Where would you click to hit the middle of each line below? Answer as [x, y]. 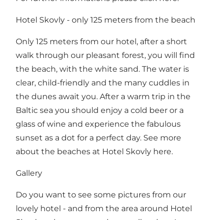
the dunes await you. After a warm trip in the [103, 96]
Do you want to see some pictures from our [101, 194]
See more [162, 137]
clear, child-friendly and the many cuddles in [103, 82]
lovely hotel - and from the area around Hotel [104, 208]
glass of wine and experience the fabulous [98, 124]
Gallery [29, 173]
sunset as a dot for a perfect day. [80, 137]
